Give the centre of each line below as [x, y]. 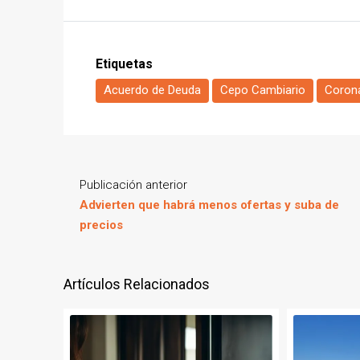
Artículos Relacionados [137, 284]
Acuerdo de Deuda [152, 90]
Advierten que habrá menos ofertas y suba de [209, 205]
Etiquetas [124, 64]
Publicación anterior [133, 185]
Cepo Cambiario [263, 90]
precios [101, 225]
